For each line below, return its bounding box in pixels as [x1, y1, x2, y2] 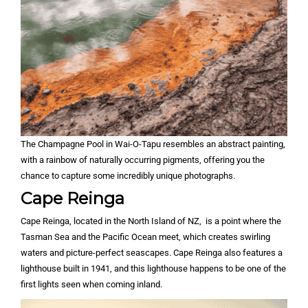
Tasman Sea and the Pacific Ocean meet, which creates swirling [21, 232, 270, 243]
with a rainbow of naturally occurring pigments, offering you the [21, 155, 265, 166]
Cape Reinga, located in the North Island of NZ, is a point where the [21, 216, 281, 227]
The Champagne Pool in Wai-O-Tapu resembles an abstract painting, [21, 139, 285, 150]
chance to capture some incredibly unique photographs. [21, 170, 237, 181]
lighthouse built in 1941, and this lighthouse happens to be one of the [21, 263, 286, 274]
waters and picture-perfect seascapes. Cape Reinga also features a [21, 247, 283, 258]
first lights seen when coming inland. [21, 279, 164, 290]
